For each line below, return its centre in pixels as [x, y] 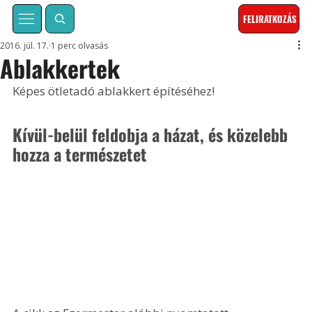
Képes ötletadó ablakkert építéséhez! [114, 91]
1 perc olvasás [80, 46]
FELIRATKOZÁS [270, 19]
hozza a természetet [80, 154]
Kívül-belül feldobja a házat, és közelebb [153, 134]
